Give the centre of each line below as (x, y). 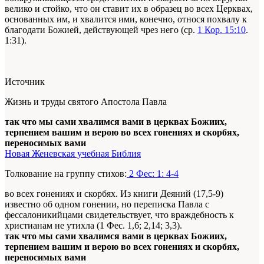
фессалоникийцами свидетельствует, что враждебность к (119, 215)
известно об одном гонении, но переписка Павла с (107, 204)
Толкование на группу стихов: (66, 174)
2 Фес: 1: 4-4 (153, 174)
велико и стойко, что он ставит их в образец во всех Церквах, (129, 9)
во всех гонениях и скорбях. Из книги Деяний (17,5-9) (114, 194)
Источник (25, 82)
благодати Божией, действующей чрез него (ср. (101, 30)
